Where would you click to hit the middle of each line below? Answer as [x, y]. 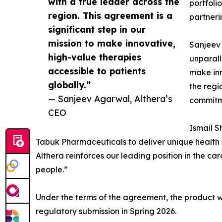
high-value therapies [95, 57]
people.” [52, 170]
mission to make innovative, [112, 43]
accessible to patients [97, 71]
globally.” [69, 85]
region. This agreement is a [110, 16]
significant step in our [97, 29]
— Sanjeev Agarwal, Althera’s [110, 99]
